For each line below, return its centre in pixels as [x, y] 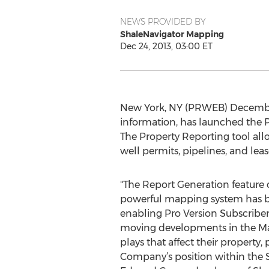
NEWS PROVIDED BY [163, 22]
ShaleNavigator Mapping [172, 34]
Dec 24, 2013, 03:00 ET [166, 46]
